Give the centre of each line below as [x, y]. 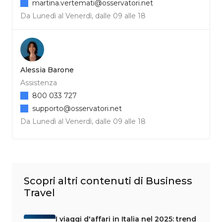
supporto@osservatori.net [77, 108]
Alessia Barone [47, 70]
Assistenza [39, 83]
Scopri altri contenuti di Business [108, 181]
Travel [39, 193]
